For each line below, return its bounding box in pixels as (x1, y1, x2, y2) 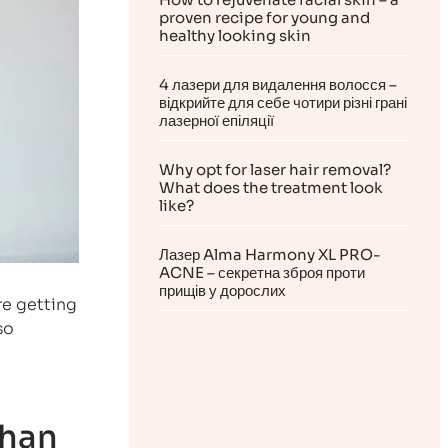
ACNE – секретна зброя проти (159, 263, 366, 283)
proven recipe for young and (159, 8, 371, 28)
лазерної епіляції (159, 111, 275, 131)
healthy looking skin (159, 26, 312, 46)
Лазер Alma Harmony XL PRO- (159, 245, 382, 265)
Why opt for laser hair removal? (159, 160, 392, 180)
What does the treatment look (159, 178, 384, 198)
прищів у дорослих (159, 281, 287, 301)
